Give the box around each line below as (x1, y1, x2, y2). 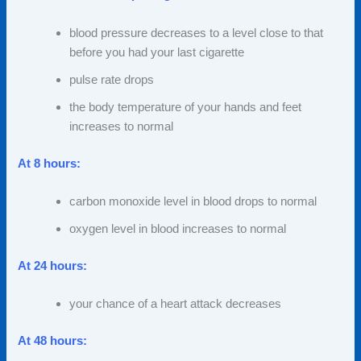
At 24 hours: (18, 259, 88, 272)
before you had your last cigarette (69, 45, 245, 59)
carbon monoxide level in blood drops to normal (69, 195, 317, 209)
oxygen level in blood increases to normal (69, 222, 287, 236)
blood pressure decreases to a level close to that (69, 26, 324, 39)
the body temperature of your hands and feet (69, 100, 302, 114)
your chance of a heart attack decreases (69, 297, 282, 311)
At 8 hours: (18, 156, 81, 170)
